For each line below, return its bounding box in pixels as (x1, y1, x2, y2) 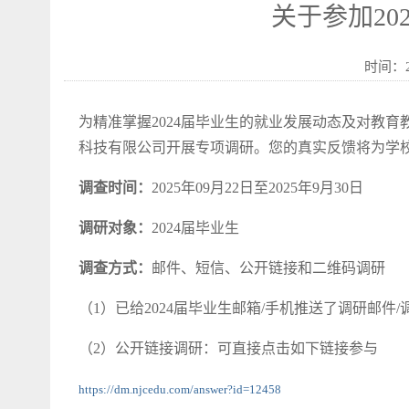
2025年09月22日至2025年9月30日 (152, 180, 363, 195)
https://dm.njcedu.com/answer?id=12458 (79, 383, 281, 396)
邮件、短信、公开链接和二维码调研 (152, 260, 385, 276)
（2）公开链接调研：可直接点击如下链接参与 (79, 341, 378, 356)
